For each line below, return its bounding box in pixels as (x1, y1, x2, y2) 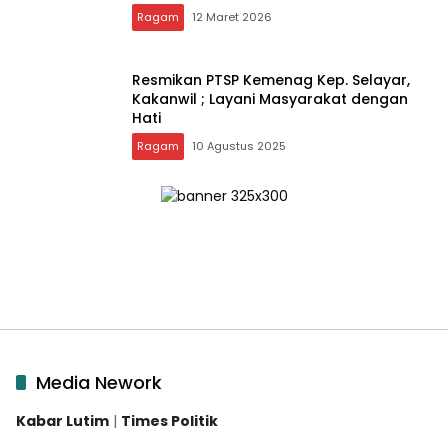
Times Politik (121, 411, 218, 432)
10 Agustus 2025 (192, 138, 286, 155)
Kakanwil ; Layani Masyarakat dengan (132, 89, 408, 110)
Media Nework (36, 370, 162, 396)
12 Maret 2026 (192, 8, 272, 25)
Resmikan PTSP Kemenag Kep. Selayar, (132, 70, 410, 91)
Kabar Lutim (16, 411, 109, 432)
